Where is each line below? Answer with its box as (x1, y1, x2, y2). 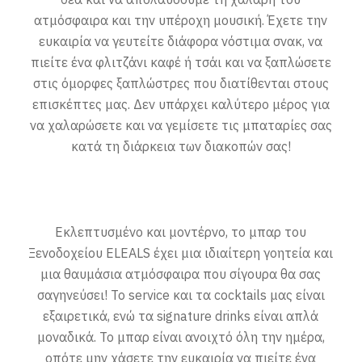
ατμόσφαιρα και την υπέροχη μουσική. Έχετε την (34, 11, 328, 28)
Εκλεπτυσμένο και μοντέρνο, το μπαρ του (55, 223, 307, 240)
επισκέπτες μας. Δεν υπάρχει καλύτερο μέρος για (32, 95, 330, 112)
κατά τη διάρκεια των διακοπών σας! (70, 137, 291, 154)
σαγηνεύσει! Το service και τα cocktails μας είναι (36, 286, 325, 303)
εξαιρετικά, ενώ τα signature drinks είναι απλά (43, 307, 319, 324)
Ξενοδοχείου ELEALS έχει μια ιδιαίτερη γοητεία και (28, 244, 334, 261)
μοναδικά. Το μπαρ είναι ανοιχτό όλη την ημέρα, (36, 328, 325, 345)
